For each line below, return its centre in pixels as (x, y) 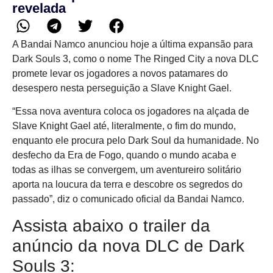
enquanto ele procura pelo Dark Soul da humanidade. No (136, 141)
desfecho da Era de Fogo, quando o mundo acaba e (124, 155)
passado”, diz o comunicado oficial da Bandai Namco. (128, 199)
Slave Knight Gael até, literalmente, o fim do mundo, (124, 126)
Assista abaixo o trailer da (111, 225)
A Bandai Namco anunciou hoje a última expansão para (133, 44)
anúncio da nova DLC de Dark (128, 246)
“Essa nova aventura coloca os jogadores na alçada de (131, 112)
